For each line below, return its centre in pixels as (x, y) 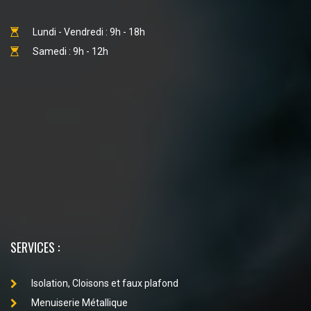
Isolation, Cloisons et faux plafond (105, 284)
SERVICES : (35, 247)
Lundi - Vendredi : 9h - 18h (89, 32)
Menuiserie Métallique (79, 303)
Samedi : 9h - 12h (70, 52)
